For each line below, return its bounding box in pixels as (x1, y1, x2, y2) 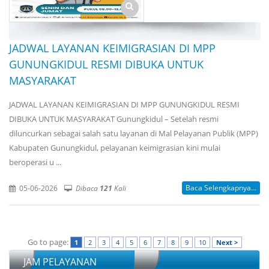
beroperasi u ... (9, 157, 61, 168)
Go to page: (27, 237, 70, 248)
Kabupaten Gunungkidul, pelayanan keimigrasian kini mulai (9, 142, 220, 154)
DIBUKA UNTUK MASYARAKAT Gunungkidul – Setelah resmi (9, 113, 219, 125)
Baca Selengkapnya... (186, 183, 256, 193)
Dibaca (76, 183, 100, 193)
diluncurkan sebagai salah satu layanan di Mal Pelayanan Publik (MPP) (9, 128, 258, 139)
